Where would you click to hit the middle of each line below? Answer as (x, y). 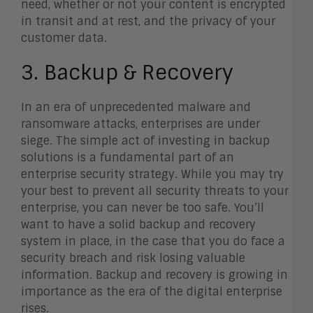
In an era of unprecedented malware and (136, 108)
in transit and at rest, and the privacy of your (148, 22)
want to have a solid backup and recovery (138, 225)
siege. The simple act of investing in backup (145, 141)
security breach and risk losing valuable (133, 259)
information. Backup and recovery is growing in (154, 275)
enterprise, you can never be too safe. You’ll (143, 208)
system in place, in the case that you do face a (153, 242)
